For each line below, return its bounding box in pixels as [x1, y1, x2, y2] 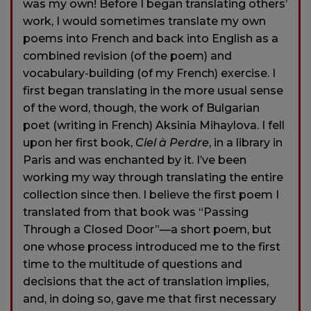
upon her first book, [23, 136, 135, 150]
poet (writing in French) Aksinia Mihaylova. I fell [23, 119, 285, 133]
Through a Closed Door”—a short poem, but [23, 223, 271, 237]
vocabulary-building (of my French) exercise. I [23, 67, 276, 81]
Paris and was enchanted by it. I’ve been [23, 153, 246, 167]
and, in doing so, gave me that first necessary [23, 292, 276, 306]
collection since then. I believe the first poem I [23, 188, 279, 202]
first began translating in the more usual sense [23, 84, 283, 98]
